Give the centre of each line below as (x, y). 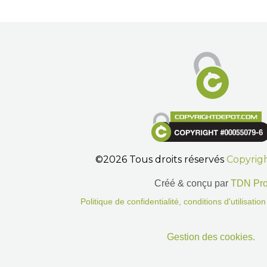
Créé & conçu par (192, 183)
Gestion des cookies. (211, 237)
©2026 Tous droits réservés (161, 159)
